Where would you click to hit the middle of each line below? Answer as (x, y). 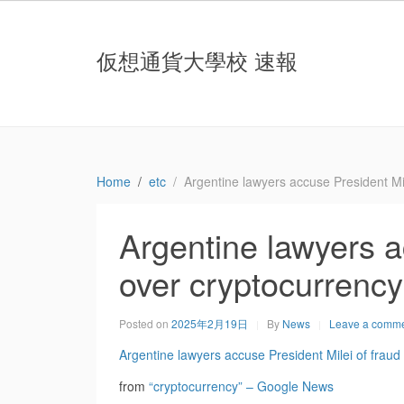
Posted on (145, 323)
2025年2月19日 (210, 323)
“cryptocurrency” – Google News (241, 386)
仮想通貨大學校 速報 (197, 60)
